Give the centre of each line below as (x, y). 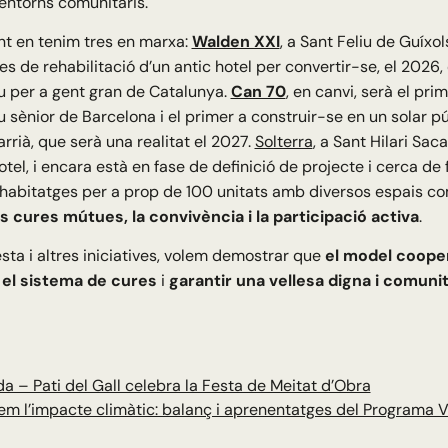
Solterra (283, 142)
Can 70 (258, 92)
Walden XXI (235, 42)
